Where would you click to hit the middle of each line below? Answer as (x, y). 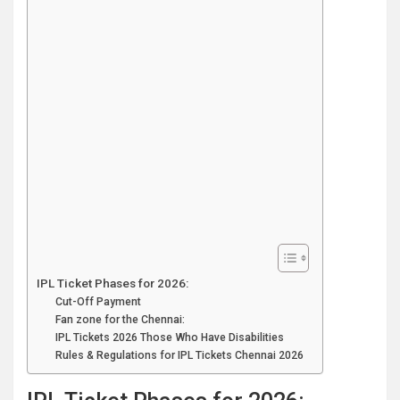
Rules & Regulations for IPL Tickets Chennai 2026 (180, 355)
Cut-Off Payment (99, 302)
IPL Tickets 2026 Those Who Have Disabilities (170, 337)
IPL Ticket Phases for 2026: (112, 283)
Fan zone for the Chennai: (121, 320)
